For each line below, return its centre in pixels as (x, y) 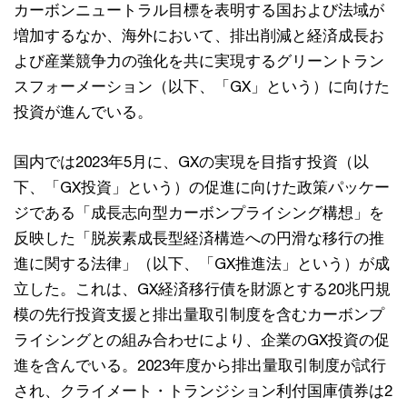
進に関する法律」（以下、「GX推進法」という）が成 (202, 263)
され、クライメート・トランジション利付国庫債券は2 (203, 391)
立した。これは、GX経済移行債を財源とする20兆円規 (202, 289)
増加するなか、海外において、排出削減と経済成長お (199, 35)
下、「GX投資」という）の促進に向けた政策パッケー (202, 187)
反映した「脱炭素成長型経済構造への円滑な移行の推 (199, 238)
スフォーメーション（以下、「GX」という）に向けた (202, 86)
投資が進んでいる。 (83, 112)
